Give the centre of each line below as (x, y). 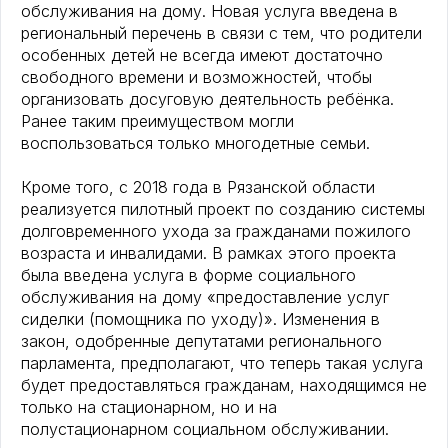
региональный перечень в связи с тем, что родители (221, 33)
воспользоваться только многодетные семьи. (195, 143)
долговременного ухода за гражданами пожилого (216, 231)
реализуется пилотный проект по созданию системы (223, 209)
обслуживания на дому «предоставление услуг (205, 297)
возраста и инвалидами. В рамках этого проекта (208, 253)
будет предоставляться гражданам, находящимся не (224, 385)
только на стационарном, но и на (149, 407)
